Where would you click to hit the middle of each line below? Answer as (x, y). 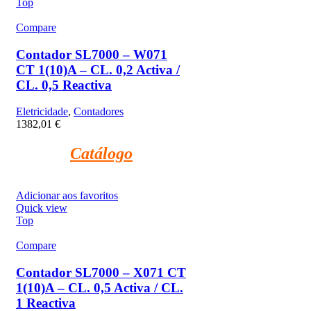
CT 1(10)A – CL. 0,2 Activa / (98, 69)
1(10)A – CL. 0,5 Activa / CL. (100, 287)
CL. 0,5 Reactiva (64, 85)
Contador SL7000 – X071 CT (101, 272)
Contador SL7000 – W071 (92, 54)
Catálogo (101, 154)
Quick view (42, 208)
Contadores (99, 112)
